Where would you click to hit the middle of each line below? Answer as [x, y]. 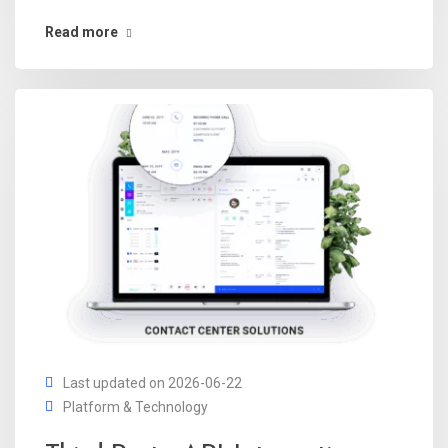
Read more [81, 31]
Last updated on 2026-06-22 [152, 383]
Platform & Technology [135, 407]
